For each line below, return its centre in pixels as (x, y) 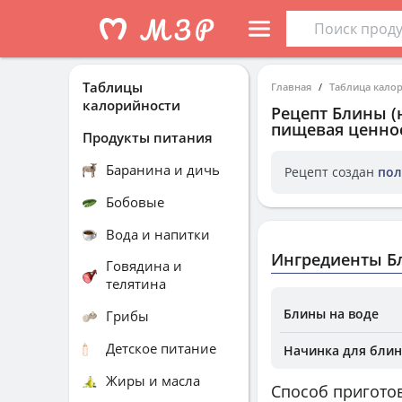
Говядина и (144, 266)
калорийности (131, 105)
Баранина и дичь (163, 169)
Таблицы (113, 87)
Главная (291, 87)
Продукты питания (148, 137)
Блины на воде (331, 314)
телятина (136, 284)
